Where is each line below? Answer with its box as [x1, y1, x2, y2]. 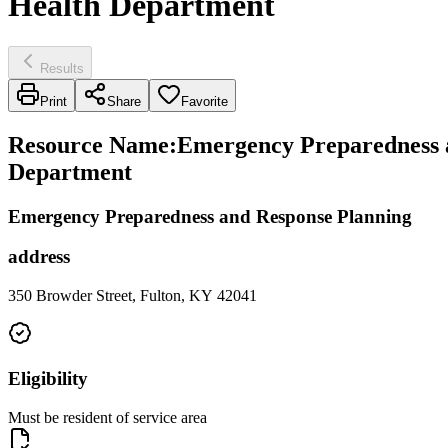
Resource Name [8, 131, 169, 158]
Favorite [181, 93, 228, 109]
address [8, 246, 70, 268]
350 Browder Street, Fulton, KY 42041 [8, 287, 257, 305]
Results [40, 60, 84, 76]
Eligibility [8, 367, 88, 389]
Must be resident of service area [8, 408, 207, 426]
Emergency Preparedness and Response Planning [8, 205, 412, 227]
